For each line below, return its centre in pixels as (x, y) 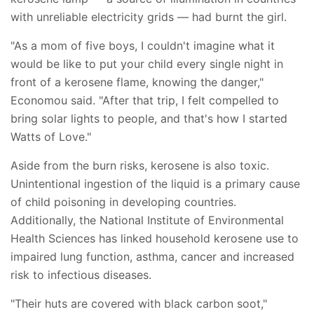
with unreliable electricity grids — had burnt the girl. (149, 16)
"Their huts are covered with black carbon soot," (139, 303)
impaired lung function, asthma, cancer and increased (152, 256)
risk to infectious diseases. (83, 274)
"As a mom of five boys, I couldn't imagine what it (143, 45)
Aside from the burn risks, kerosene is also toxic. (140, 165)
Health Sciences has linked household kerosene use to (155, 238)
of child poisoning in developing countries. (123, 202)
